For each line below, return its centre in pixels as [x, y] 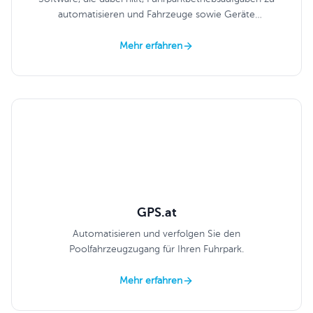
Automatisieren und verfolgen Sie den [156, 234]
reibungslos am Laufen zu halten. [156, 30]
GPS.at [156, 213]
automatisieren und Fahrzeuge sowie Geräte [156, 15]
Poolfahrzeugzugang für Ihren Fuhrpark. [156, 249]
